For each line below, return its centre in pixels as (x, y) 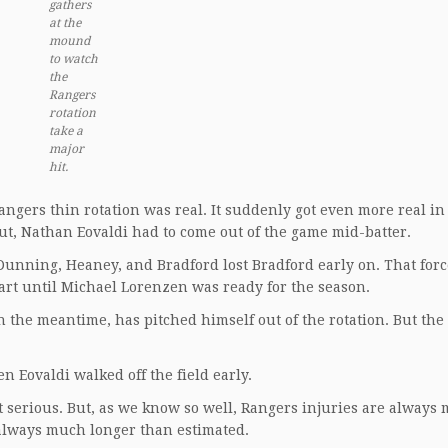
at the (65, 23)
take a (66, 131)
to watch (73, 59)
